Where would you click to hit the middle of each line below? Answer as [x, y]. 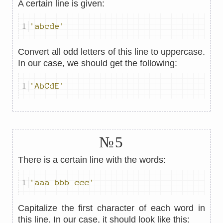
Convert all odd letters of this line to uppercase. [111, 52]
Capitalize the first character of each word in [111, 208]
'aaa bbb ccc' [62, 182]
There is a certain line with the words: [92, 160]
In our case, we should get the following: [98, 63]
